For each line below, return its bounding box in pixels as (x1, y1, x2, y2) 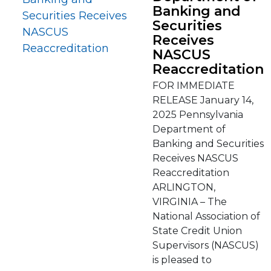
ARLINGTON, (152, 181, 215, 193)
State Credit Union (152, 225, 242, 237)
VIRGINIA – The (152, 196, 227, 207)
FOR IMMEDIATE (152, 80, 235, 91)
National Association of (152, 211, 260, 222)
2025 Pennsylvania (152, 109, 243, 120)
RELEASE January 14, (152, 94, 253, 106)
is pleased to (152, 254, 212, 266)
